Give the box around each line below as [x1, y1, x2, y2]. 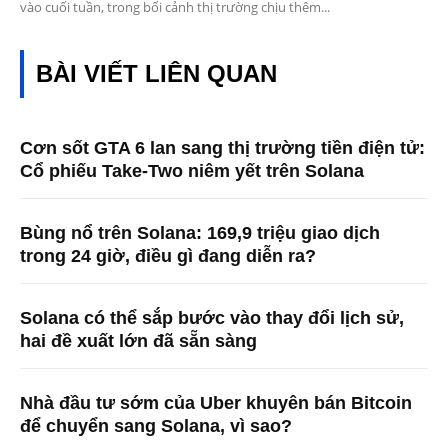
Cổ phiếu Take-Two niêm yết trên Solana [20, 161, 364, 182]
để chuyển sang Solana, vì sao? [20, 416, 292, 437]
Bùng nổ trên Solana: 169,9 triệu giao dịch [20, 223, 380, 244]
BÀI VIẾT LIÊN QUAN [36, 60, 277, 88]
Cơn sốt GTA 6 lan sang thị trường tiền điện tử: [20, 138, 425, 159]
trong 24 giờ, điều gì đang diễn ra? [20, 246, 316, 267]
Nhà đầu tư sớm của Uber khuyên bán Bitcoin [20, 393, 412, 414]
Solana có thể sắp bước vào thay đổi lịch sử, [20, 308, 404, 329]
